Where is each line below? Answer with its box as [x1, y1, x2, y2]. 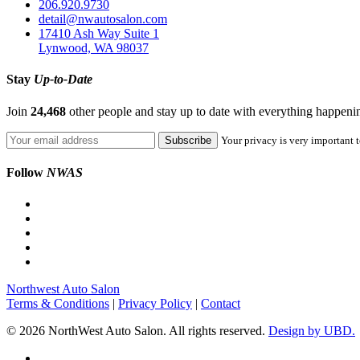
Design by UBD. [268, 324, 355, 338]
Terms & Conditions [6, 297, 109, 311]
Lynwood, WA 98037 [39, 41, 149, 55]
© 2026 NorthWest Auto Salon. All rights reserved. [6, 324, 268, 338]
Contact [201, 297, 240, 311]
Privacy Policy [118, 297, 192, 311]
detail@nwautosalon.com [39, 12, 167, 27]
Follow [6, 165, 47, 179]
